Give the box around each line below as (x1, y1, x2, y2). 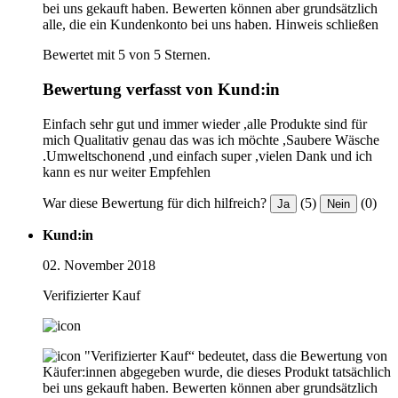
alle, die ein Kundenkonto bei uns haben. (43, 17, 272, 33)
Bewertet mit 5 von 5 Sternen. (43, 47, 211, 63)
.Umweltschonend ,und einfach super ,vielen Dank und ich (43, 147, 372, 163)
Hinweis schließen (275, 17, 378, 33)
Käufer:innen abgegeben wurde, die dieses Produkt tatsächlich (43, 363, 391, 379)
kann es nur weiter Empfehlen (43, 163, 211, 179)
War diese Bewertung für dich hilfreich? (43, 195, 267, 211)
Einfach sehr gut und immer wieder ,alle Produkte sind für (43, 115, 367, 131)
